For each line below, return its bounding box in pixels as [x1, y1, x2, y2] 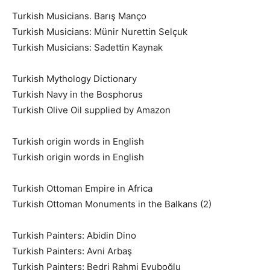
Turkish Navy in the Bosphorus [12, 88, 143, 100]
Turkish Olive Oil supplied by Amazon [12, 104, 171, 116]
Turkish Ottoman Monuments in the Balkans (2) [12, 198, 212, 210]
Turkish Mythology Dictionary [12, 72, 137, 84]
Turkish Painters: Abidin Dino [12, 229, 136, 241]
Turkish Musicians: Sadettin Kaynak [12, 41, 163, 53]
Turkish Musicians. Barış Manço [12, 10, 146, 22]
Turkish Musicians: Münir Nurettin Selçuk [12, 25, 187, 37]
